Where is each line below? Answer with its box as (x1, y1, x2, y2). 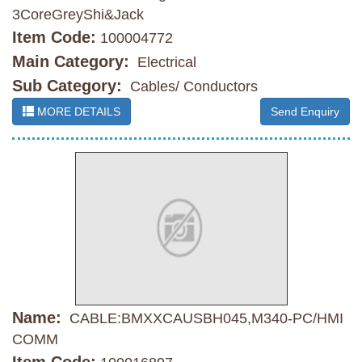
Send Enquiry (271, 105, 339, 119)
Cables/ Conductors (126, 78, 258, 95)
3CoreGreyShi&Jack (12, 6, 144, 23)
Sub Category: (12, 77, 122, 95)
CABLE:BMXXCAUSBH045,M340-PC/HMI (65, 310, 343, 327)
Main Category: (12, 53, 129, 71)
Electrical (133, 54, 196, 71)
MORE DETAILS (34, 105, 120, 119)
